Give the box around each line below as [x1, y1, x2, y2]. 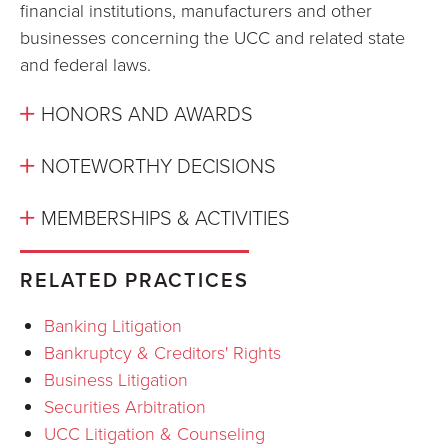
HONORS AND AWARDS [41, 99, 253, 127]
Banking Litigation [44, 313, 182, 337]
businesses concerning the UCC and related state [20, 25, 405, 49]
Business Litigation [44, 367, 188, 391]
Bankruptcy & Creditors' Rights [44, 340, 281, 364]
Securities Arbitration [44, 394, 206, 418]
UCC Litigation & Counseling [44, 421, 265, 445]
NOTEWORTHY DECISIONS [41, 151, 276, 179]
